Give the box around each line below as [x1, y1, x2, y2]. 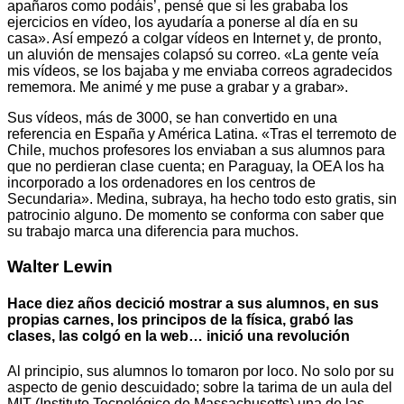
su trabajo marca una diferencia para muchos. [7, 224, 298, 240]
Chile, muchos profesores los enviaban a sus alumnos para [7, 142, 385, 159]
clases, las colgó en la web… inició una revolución [7, 328, 350, 344]
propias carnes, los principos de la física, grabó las [7, 312, 353, 328]
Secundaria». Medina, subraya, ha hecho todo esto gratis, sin [7, 191, 397, 207]
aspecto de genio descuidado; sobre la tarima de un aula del [7, 380, 392, 396]
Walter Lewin [7, 256, 113, 276]
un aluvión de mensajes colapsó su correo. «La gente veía [7, 47, 379, 63]
